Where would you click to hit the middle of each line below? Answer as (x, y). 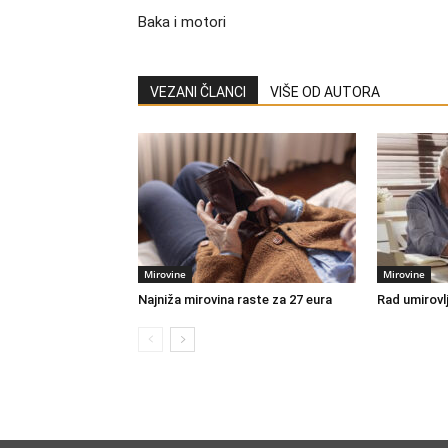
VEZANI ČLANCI (198, 92)
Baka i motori (182, 22)
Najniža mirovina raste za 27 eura (235, 299)
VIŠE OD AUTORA (325, 92)
